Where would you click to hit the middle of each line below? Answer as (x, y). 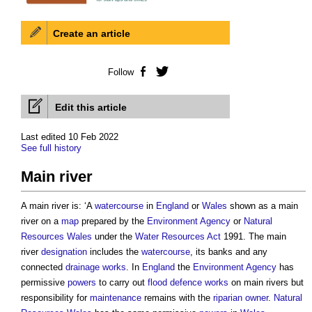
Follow (121, 72)
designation (64, 252)
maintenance (116, 298)
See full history (51, 148)
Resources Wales (56, 237)
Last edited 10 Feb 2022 (70, 137)
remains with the (177, 298)
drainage (83, 267)
